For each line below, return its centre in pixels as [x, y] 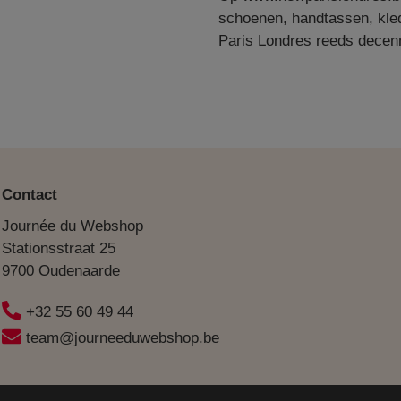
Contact [30, 195]
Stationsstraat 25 [59, 248]
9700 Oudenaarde [61, 271]
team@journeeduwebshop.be [123, 338]
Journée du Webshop [73, 226]
